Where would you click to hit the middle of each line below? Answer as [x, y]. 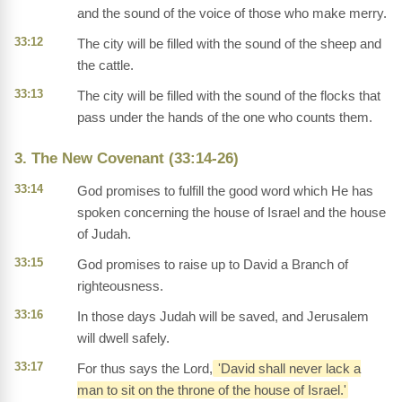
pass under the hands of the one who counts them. [225, 118]
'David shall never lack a [288, 369]
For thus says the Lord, [145, 369]
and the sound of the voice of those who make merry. [232, 13]
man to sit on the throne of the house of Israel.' [212, 390]
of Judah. [104, 234]
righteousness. [120, 286]
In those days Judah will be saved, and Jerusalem [223, 317]
